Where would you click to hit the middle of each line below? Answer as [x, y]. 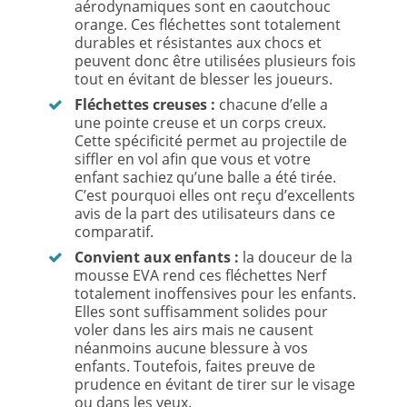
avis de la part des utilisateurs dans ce [205, 213]
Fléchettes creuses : [145, 104]
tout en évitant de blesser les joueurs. [204, 79]
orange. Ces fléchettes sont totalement [208, 24]
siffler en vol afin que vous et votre [193, 159]
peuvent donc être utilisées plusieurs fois [216, 60]
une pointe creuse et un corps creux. [201, 122]
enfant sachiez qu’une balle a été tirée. [206, 177]
